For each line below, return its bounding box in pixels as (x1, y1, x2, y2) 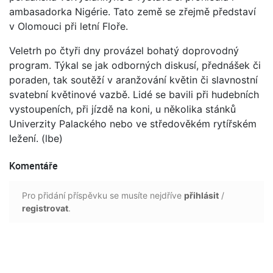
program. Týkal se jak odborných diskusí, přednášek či (9, 58, 261, 71)
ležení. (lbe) (9, 132, 63, 144)
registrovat (22, 202, 68, 213)
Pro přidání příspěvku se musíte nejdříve (22, 190, 184, 200)
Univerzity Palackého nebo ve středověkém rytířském (9, 117, 257, 130)
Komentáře (9, 158, 58, 172)
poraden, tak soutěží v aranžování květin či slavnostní (9, 73, 258, 86)
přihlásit (184, 190, 219, 200)
